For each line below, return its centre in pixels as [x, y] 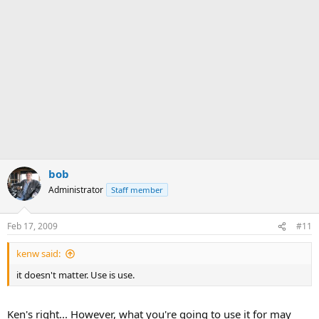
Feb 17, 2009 [32, 226]
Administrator [76, 189]
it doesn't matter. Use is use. [75, 275]
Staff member [137, 189]
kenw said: [38, 254]
